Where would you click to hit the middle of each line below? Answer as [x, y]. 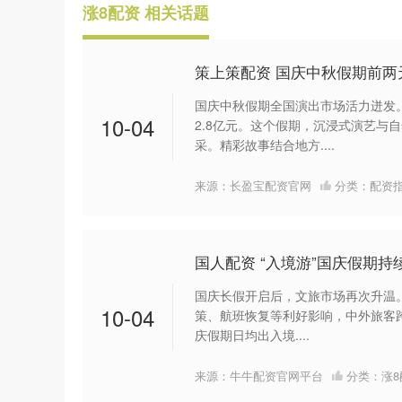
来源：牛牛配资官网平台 [259, 375]
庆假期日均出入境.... [252, 335]
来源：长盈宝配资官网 [253, 185]
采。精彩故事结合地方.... [265, 145]
